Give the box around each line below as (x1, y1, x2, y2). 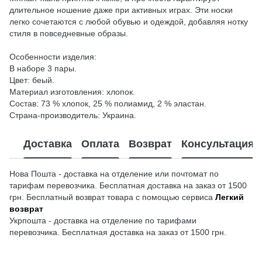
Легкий (215, 192, 244, 202)
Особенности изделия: (9, 51, 96, 61)
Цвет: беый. (9, 75, 54, 85)
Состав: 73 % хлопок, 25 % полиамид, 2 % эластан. (9, 98, 206, 108)
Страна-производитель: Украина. (9, 110, 136, 120)
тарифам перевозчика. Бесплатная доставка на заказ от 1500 (9, 180, 247, 190)
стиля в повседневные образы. (9, 28, 128, 38)
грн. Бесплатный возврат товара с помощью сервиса (9, 192, 215, 202)
